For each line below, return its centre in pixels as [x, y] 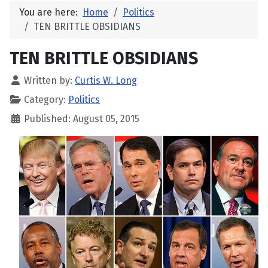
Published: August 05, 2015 [82, 119]
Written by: [48, 81]
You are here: [51, 13]
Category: [45, 100]
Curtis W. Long [106, 81]
